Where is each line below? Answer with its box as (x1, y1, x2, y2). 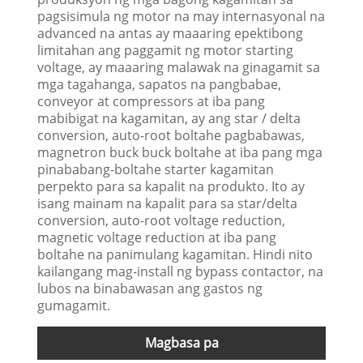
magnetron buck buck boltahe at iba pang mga (37, 143, 323, 161)
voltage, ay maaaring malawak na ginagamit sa (37, 58, 321, 76)
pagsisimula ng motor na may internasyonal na (37, 6, 326, 25)
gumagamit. (37, 296, 111, 314)
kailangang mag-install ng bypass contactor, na (37, 262, 324, 280)
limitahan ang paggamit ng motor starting (37, 41, 294, 59)
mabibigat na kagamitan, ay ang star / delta (37, 109, 301, 127)
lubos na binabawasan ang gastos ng (37, 279, 263, 297)
